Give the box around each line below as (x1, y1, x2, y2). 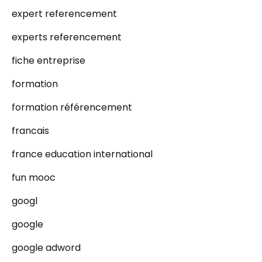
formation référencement (12, 101, 132, 114)
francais (12, 124, 49, 137)
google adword (12, 241, 81, 254)
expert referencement (12, 7, 117, 20)
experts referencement (12, 30, 122, 44)
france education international (12, 147, 153, 161)
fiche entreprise (12, 54, 85, 67)
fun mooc (12, 171, 56, 184)
